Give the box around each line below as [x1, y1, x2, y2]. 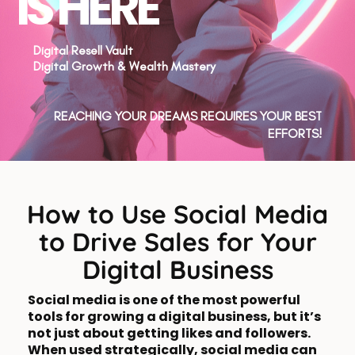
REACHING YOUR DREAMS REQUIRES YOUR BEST [54, 109, 322, 124]
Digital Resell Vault [33, 43, 133, 59]
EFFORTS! [268, 126, 322, 142]
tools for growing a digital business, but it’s [28, 307, 321, 326]
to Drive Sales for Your [38, 226, 317, 258]
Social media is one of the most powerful [28, 291, 300, 310]
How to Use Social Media [27, 198, 328, 231]
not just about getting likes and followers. [28, 324, 311, 343]
